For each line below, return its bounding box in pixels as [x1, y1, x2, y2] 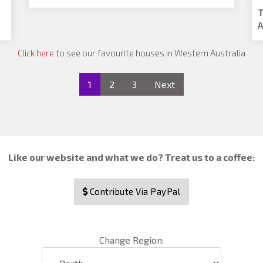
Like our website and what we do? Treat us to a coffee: [8, 151, 255, 163]
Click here [18, 48, 56, 58]
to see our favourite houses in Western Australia [56, 48, 245, 58]
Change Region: [99, 234, 164, 245]
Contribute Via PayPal [87, 186, 181, 197]
